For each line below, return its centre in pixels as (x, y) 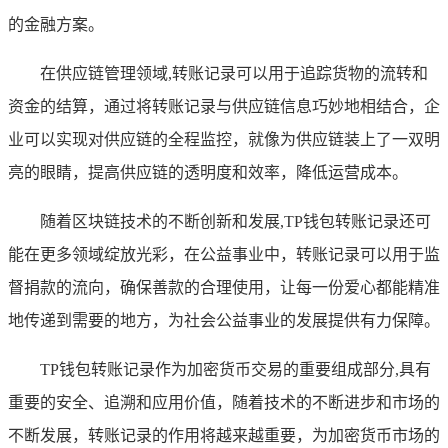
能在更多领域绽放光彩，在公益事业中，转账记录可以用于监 (224, 254)
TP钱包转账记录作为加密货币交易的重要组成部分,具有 (235, 369)
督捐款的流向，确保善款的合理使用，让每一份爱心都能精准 (224, 287)
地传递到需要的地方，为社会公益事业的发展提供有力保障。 (224, 320)
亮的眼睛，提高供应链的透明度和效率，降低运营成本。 (208, 172)
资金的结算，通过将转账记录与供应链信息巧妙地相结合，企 (224, 106)
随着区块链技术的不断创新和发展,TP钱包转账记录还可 (235, 221)
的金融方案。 (56, 24)
